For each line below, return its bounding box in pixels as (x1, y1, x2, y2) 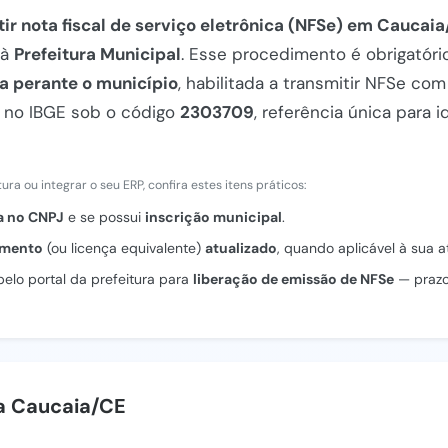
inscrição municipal (145, 208, 282, 226)
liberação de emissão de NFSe (193, 270, 394, 288)
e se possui (64, 208, 145, 226)
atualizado (205, 239, 277, 257)
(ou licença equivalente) (43, 239, 205, 257)
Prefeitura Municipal (14, 43, 181, 65)
